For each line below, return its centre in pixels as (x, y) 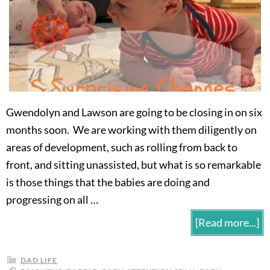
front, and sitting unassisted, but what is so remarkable (133, 164)
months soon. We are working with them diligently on (131, 129)
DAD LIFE (39, 260)
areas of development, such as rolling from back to (122, 147)
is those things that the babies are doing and (108, 182)
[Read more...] (227, 222)
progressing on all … (52, 199)
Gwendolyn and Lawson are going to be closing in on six (134, 112)
